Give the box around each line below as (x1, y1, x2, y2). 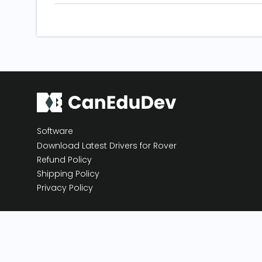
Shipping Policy (37, 168, 99, 180)
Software (37, 125, 73, 137)
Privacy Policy (37, 182, 93, 194)
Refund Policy (37, 154, 92, 166)
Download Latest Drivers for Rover (37, 140, 177, 152)
